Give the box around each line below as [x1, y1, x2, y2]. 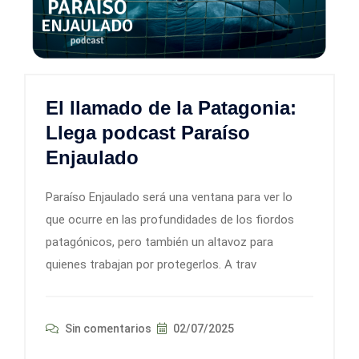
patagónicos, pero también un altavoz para [46, 235, 273, 250]
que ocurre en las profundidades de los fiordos [46, 212, 294, 228]
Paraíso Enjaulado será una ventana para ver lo [46, 190, 292, 205]
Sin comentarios [63, 322, 151, 336]
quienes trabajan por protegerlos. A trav [46, 257, 256, 272]
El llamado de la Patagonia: [46, 97, 296, 119]
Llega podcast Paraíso [46, 122, 250, 144]
